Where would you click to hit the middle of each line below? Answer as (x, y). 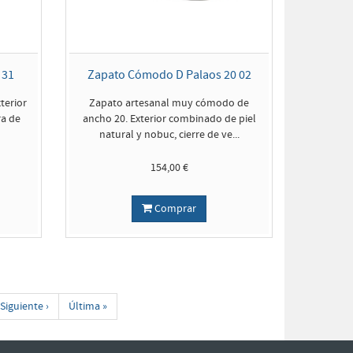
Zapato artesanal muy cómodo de (169, 103)
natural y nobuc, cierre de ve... (169, 135)
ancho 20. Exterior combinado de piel (169, 119)
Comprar (175, 209)
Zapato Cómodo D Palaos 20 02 (169, 75)
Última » (87, 307)
